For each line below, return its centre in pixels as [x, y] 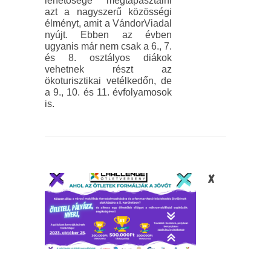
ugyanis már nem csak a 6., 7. [108, 47]
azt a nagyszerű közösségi [108, 12]
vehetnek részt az [108, 70]
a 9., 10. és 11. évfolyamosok [108, 93]
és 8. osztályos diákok [108, 58]
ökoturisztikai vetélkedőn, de [108, 81]
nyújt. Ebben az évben [108, 35]
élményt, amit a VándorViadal [108, 24]
